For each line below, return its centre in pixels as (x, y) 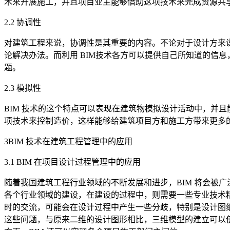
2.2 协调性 (23, 22)
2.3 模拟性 (23, 88)
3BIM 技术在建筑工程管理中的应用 (68, 141)
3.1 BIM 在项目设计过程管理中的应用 (72, 162)
